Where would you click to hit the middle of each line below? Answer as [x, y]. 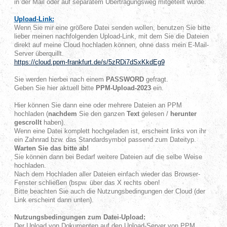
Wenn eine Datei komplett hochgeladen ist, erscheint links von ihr [110, 131]
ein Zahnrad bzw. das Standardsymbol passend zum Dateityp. [105, 140]
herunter [183, 114]
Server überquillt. [39, 53]
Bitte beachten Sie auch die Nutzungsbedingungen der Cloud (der [109, 191]
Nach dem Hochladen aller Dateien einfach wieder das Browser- [107, 174]
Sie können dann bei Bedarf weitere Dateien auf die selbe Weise [108, 157]
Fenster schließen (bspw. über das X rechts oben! [87, 183]
